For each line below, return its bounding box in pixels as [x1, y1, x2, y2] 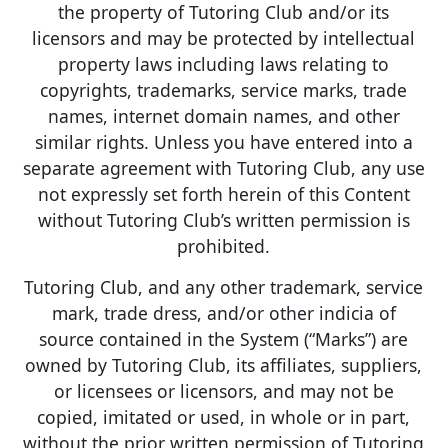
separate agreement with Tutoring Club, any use [22, 155, 425, 180]
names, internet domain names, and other [47, 103, 400, 128]
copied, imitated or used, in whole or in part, [37, 404, 411, 429]
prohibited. [177, 233, 271, 258]
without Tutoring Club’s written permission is [37, 207, 410, 232]
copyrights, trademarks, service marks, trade [40, 77, 408, 102]
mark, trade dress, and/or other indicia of [51, 300, 396, 325]
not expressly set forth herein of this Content [37, 181, 410, 206]
